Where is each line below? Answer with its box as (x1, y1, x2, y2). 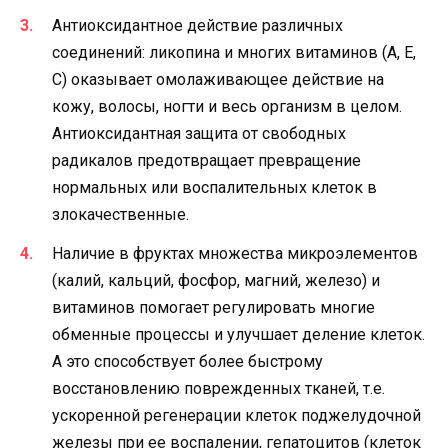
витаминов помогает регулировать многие (52, 297, 375, 317)
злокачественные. (52, 205, 189, 225)
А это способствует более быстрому (52, 351, 323, 371)
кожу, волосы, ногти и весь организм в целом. (52, 97, 402, 117)
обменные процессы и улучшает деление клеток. (52, 324, 425, 344)
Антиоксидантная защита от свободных (52, 124, 346, 144)
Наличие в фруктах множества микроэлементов (52, 243, 418, 263)
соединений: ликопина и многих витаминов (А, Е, (52, 43, 416, 63)
